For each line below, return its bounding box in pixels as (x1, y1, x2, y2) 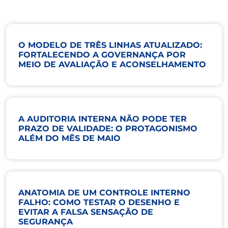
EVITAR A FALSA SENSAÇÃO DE (18, 207, 153, 217)
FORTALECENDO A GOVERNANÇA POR (18, 49, 186, 60)
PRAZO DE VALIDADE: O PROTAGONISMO (18, 123, 197, 133)
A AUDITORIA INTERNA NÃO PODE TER (18, 113, 187, 124)
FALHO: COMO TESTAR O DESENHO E (18, 197, 180, 207)
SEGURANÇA (18, 216, 73, 226)
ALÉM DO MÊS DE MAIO (18, 133, 121, 143)
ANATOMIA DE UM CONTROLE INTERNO (18, 187, 190, 197)
